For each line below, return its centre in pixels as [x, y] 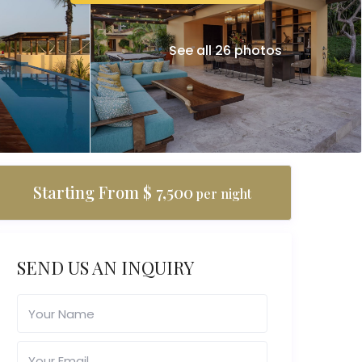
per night [222, 194]
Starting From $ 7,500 [113, 192]
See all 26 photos [226, 50]
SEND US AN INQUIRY [105, 268]
